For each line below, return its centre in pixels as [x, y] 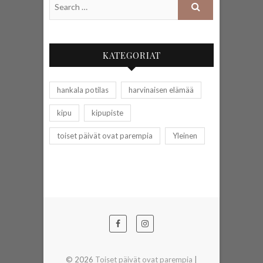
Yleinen [185, 136]
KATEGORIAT [131, 55]
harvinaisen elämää [161, 90]
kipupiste [107, 113]
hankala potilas [83, 90]
